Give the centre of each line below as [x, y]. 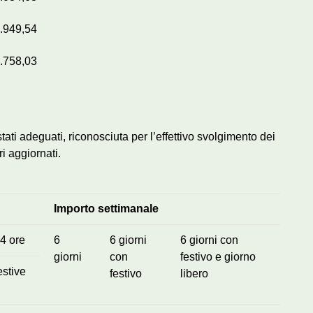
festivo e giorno [218, 256]
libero [194, 273]
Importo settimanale [106, 208]
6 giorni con [209, 240]
